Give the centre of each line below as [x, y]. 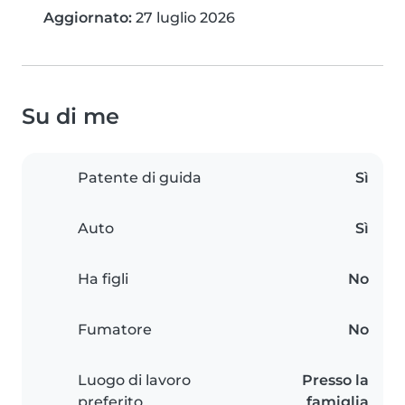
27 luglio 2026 [184, 18]
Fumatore [115, 330]
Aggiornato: [88, 18]
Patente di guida [140, 178]
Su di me [71, 117]
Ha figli [103, 279]
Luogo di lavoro [134, 381]
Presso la [335, 381]
